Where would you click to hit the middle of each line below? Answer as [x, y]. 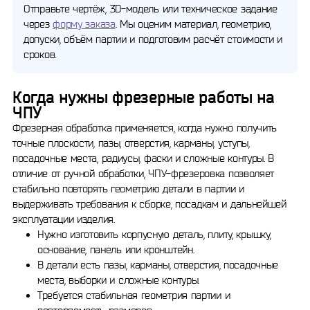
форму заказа [84, 24]
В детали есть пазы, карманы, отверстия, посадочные [158, 265]
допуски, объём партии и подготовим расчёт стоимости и [153, 39]
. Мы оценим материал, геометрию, [193, 24]
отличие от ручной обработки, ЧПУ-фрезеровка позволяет [144, 173]
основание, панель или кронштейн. [116, 249]
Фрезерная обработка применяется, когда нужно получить [145, 128]
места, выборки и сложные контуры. [119, 280]
